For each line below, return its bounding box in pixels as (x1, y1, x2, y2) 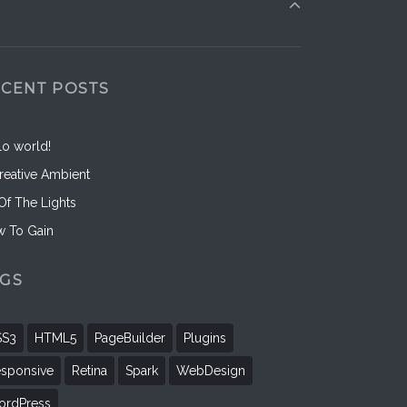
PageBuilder (94, 330, 165, 345)
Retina (71, 362, 107, 378)
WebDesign (175, 362, 245, 378)
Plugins (183, 330, 226, 345)
